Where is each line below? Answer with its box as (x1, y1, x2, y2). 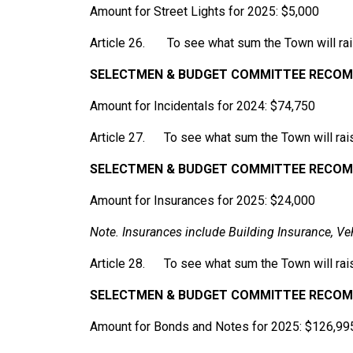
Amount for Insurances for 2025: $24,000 (90, 193, 315, 209)
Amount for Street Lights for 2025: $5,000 (90, 4, 319, 20)
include (185, 225, 225, 240)
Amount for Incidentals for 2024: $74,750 (90, 98, 315, 114)
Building (229, 225, 274, 240)
